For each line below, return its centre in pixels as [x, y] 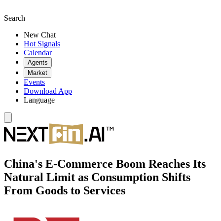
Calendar [38, 53]
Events [34, 82]
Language [39, 100]
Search [15, 18]
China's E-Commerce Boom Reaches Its [105, 164]
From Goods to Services [65, 190]
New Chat [40, 35]
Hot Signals [42, 44]
